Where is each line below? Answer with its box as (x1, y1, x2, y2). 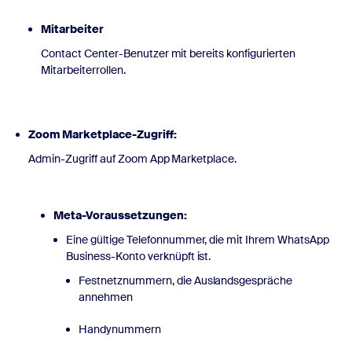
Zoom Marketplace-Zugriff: (28, 126, 177, 141)
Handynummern (79, 321, 161, 336)
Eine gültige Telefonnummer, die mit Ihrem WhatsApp (66, 232, 330, 247)
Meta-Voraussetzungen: (53, 207, 187, 222)
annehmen (79, 289, 133, 304)
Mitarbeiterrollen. (41, 62, 126, 77)
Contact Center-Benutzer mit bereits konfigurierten (41, 46, 296, 60)
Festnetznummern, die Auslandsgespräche (79, 273, 293, 288)
